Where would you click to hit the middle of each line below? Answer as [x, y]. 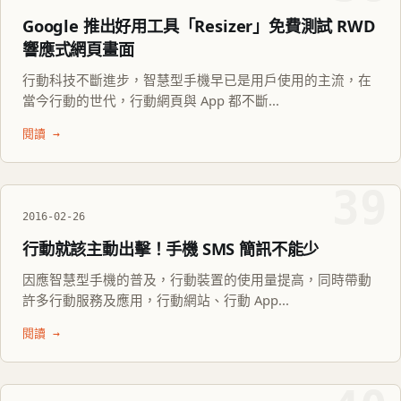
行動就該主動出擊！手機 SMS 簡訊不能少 [171, 249]
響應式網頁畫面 [78, 50]
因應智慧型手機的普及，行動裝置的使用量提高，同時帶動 [197, 280]
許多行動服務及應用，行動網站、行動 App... [156, 300]
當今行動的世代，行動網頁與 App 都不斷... [151, 101]
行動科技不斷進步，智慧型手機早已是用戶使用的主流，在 [197, 80]
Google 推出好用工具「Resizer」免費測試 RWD [199, 26]
